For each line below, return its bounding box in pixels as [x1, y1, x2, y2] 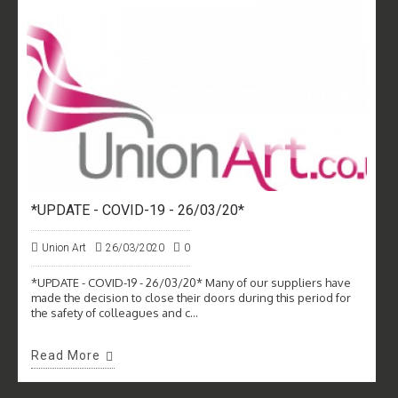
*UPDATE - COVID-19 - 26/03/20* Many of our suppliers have [31, 275, 351, 291]
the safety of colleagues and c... [31, 306, 198, 321]
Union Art [42, 242, 86, 255]
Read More [31, 348, 100, 363]
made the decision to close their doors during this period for [31, 291, 351, 306]
